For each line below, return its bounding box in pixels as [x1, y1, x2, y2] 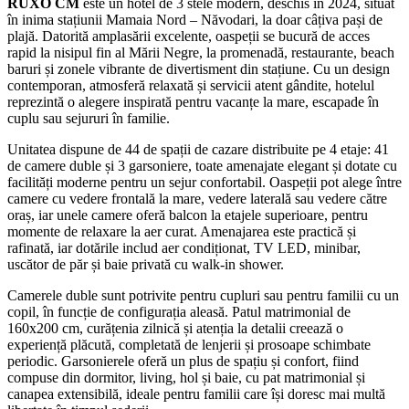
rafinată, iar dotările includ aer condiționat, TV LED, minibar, [7, 239, 361, 256]
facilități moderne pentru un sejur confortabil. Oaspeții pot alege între [7, 173, 402, 190]
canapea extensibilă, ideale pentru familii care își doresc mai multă [7, 385, 385, 402]
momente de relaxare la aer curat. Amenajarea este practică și [7, 223, 356, 239]
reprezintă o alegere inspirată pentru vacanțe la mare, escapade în [7, 93, 379, 110]
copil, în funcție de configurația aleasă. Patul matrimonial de [7, 303, 351, 320]
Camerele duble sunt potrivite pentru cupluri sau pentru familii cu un [7, 287, 399, 303]
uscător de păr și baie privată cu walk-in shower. [7, 256, 284, 272]
